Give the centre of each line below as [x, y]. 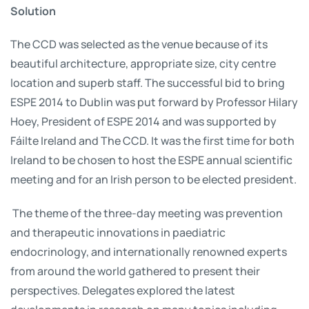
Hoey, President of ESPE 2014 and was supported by [143, 121]
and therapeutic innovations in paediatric [118, 232]
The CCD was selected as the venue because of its [139, 44]
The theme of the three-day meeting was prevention [148, 213]
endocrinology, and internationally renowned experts [149, 251]
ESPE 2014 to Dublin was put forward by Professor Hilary [154, 102]
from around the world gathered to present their [135, 271]
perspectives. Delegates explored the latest [123, 290]
